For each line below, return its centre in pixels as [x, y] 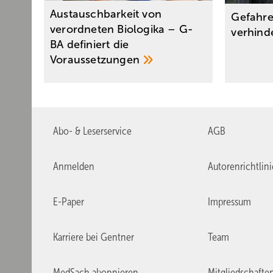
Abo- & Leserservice [92, 131]
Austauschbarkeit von [106, 14]
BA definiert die [90, 45]
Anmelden [74, 167]
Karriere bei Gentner [94, 237]
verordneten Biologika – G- [122, 30]
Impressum [229, 202]
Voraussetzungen [97, 60]
